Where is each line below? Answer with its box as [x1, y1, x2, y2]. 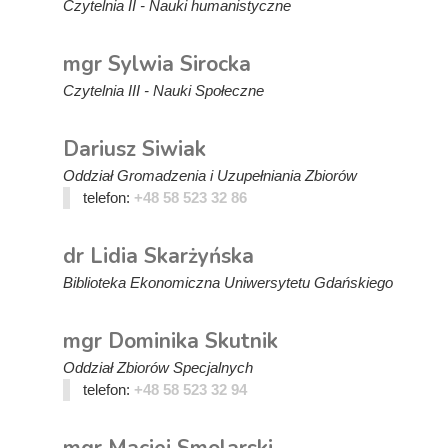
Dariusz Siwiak [63, 135, 206, 163]
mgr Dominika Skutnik [63, 327, 278, 355]
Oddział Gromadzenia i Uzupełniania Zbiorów [63, 167, 357, 184]
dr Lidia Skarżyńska [63, 242, 254, 270]
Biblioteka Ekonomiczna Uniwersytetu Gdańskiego [63, 274, 393, 291]
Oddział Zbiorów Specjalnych [63, 359, 253, 376]
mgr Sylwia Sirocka [63, 50, 251, 78]
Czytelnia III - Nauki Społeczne [63, 82, 264, 99]
